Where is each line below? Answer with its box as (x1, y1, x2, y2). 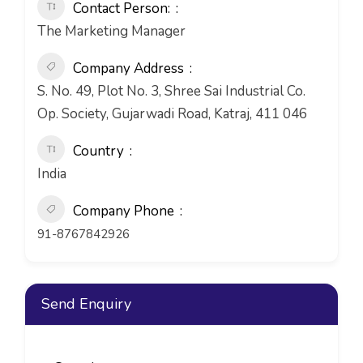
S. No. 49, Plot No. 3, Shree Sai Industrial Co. (37, 82, 305, 100)
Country (73, 142, 124, 160)
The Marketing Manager (37, 22, 186, 41)
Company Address (73, 59, 184, 78)
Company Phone (73, 202, 174, 220)
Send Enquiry (41, 294, 131, 314)
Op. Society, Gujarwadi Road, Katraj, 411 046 (37, 105, 307, 123)
